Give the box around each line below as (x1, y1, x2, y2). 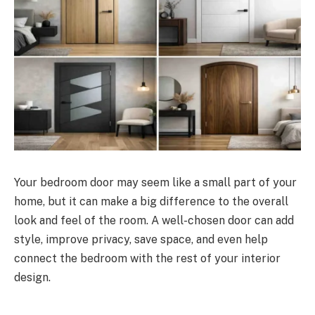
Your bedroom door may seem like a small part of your (14, 175, 297, 189)
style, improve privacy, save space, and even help (14, 232, 268, 246)
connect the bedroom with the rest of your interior (14, 251, 281, 265)
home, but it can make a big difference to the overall (14, 194, 288, 208)
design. (14, 270, 51, 284)
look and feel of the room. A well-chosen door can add (14, 213, 294, 227)
